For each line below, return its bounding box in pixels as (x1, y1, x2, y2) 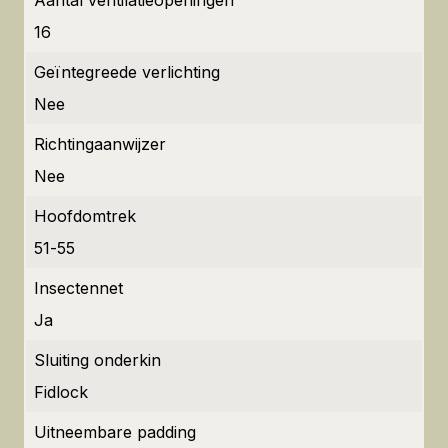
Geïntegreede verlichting (34, 62, 220, 82)
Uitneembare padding (34, 422, 196, 442)
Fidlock (34, 382, 88, 402)
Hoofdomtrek (34, 206, 136, 226)
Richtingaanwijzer (34, 134, 166, 154)
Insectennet (34, 278, 123, 298)
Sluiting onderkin (34, 350, 161, 370)
